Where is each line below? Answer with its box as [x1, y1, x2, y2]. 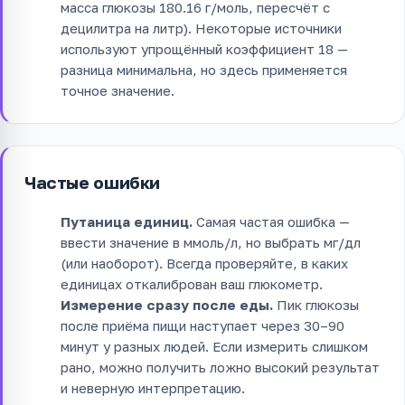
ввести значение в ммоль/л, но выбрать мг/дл [61, 233, 361, 250]
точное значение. [61, 81, 174, 99]
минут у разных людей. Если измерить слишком [61, 337, 368, 354]
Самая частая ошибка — [193, 212, 350, 230]
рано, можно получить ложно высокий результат [61, 358, 380, 375]
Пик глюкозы [273, 296, 359, 313]
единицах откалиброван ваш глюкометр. [61, 275, 323, 292]
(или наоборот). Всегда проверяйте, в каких [61, 254, 348, 271]
